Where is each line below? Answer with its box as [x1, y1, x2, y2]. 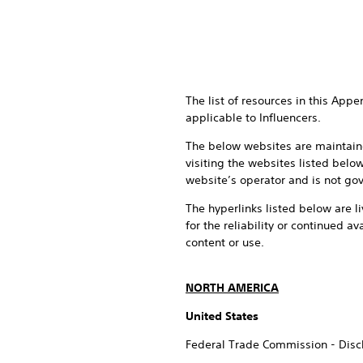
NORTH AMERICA [186, 280, 279, 295]
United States [186, 308, 258, 323]
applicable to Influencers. [186, 109, 321, 125]
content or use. [186, 234, 264, 250]
